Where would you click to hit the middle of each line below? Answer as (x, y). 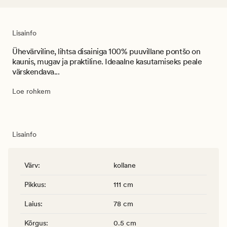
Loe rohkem (31, 91)
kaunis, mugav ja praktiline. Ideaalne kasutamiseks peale (107, 61)
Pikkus (34, 184)
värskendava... (36, 71)
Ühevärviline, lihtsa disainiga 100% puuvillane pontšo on (106, 51)
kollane (125, 165)
